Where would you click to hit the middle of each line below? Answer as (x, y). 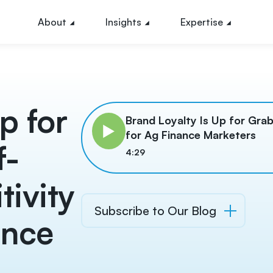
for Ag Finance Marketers (191, 135)
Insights (123, 22)
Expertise (202, 22)
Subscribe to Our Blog (156, 211)
